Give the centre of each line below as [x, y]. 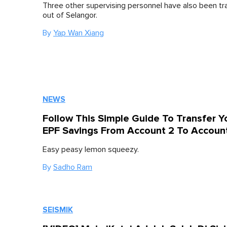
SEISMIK [58, 210]
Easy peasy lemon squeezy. [91, 149]
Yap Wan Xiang [79, 33]
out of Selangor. [70, 15]
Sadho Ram [73, 167]
